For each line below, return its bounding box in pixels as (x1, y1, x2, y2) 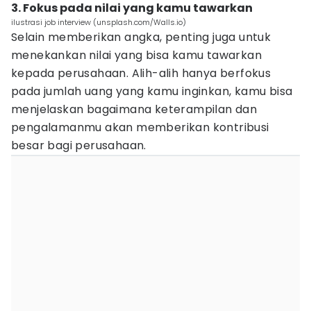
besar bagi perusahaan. (11, 137, 146, 153)
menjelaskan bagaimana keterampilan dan (11, 101, 258, 117)
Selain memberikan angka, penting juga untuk (11, 29, 271, 45)
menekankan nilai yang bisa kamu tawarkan (11, 47, 262, 63)
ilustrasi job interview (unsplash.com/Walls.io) (11, 17, 186, 28)
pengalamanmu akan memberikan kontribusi (11, 119, 269, 135)
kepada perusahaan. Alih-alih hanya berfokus (11, 65, 271, 81)
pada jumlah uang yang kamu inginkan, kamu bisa (11, 83, 293, 99)
